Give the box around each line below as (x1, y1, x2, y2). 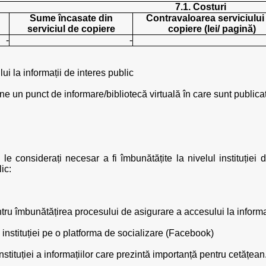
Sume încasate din (29, 13, 113, 23)
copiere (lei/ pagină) (167, 24, 256, 34)
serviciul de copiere (27, 24, 115, 34)
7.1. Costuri (175, 2, 226, 12)
